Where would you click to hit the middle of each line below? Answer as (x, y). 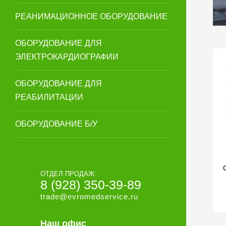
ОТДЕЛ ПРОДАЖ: (69, 174)
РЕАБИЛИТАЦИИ (49, 97)
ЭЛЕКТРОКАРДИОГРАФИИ (67, 57)
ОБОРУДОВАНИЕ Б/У (56, 124)
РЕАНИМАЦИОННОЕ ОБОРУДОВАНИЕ (91, 16)
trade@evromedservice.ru (89, 196)
